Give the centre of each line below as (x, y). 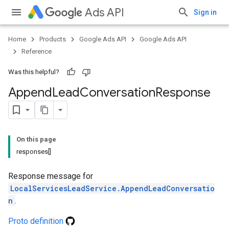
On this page (36, 139)
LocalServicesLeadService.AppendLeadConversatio (112, 188)
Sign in (205, 12)
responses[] (34, 152)
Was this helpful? (34, 72)
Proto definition (37, 221)
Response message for (51, 176)
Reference (37, 51)
